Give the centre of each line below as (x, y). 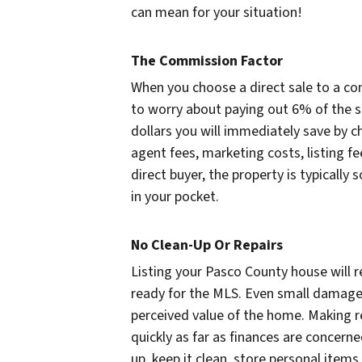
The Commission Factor (207, 61)
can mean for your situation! (217, 12)
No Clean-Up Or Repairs (207, 245)
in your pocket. (175, 196)
